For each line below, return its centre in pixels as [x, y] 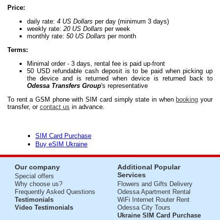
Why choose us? [39, 184]
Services [132, 175]
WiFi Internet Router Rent [153, 200]
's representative [124, 86]
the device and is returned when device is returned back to [120, 79]
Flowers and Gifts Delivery [155, 184]
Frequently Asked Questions [55, 192]
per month [121, 36]
